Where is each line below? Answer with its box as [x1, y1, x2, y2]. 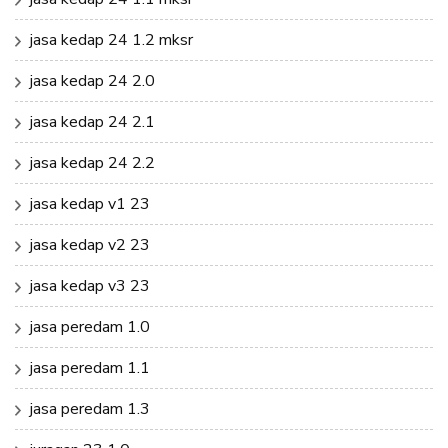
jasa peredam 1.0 [30, 315, 150, 338]
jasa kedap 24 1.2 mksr [30, 28, 193, 51]
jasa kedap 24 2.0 [30, 69, 155, 92]
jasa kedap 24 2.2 [30, 151, 155, 174]
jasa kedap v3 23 [30, 274, 150, 297]
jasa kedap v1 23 [30, 192, 150, 215]
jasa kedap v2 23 [30, 233, 150, 256]
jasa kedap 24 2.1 [30, 110, 155, 133]
